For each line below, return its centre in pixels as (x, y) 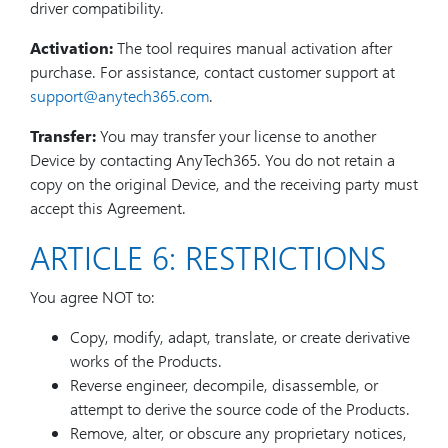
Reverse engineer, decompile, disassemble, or (224, 384)
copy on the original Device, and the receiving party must (224, 183)
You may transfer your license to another (236, 135)
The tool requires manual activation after (252, 47)
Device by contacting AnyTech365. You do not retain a (212, 159)
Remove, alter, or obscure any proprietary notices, (238, 432)
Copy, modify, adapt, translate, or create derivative (240, 336)
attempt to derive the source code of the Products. (240, 408)
